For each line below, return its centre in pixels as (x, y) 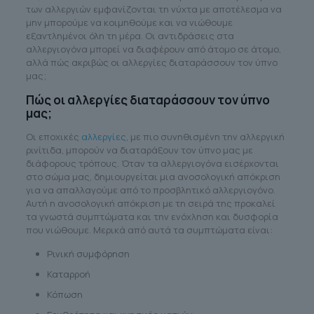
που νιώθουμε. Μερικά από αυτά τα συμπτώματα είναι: (149, 230)
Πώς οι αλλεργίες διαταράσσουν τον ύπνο (148, 100)
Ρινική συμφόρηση (88, 253)
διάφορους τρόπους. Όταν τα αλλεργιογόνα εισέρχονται (152, 163)
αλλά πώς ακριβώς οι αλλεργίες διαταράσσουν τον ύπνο (151, 62)
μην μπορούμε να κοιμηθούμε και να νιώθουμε (129, 22)
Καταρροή (68, 274)
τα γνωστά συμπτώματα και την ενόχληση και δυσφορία (152, 216)
